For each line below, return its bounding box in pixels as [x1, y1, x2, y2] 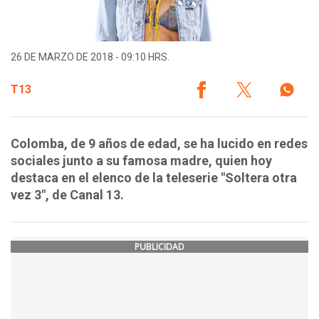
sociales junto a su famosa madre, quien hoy [11, 153, 272, 169]
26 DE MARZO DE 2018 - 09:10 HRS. [11, 51, 169, 63]
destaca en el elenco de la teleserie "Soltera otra [11, 170, 297, 186]
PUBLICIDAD [135, 241, 184, 253]
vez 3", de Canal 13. [11, 187, 124, 203]
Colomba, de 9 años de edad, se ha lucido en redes [11, 136, 308, 152]
